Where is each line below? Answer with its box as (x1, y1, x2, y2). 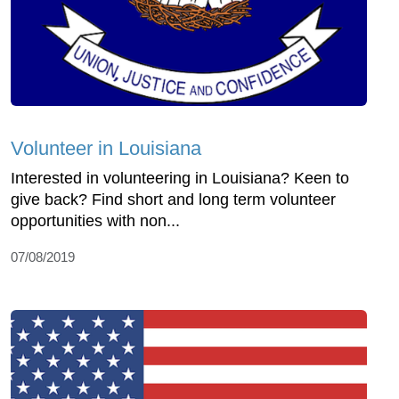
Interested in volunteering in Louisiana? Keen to (11, 169, 349, 188)
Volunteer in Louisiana (11, 137, 201, 160)
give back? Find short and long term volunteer (11, 191, 336, 209)
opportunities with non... (11, 212, 180, 231)
